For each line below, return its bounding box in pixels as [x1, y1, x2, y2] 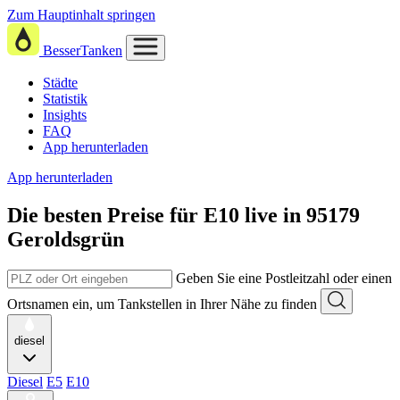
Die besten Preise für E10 [7, 203, 239, 227]
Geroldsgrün [7, 227, 124, 251]
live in [245, 203, 306, 227]
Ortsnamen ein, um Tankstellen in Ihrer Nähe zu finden [7, 296, 317, 312]
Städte [43, 75, 78, 90]
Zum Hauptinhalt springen [7, 7, 155, 22]
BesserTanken [43, 43, 122, 58]
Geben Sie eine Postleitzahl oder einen [176, 270, 392, 286]
